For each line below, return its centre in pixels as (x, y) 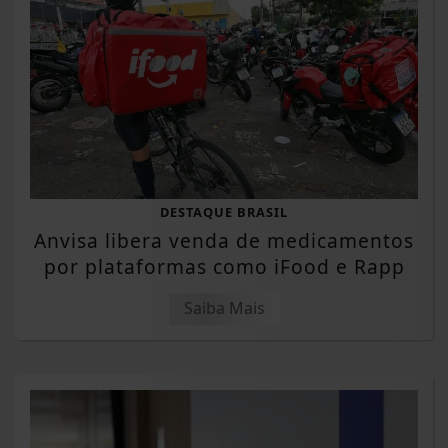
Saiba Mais (224, 308)
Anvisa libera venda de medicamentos (224, 241)
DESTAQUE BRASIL (224, 212)
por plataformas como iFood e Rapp (224, 267)
